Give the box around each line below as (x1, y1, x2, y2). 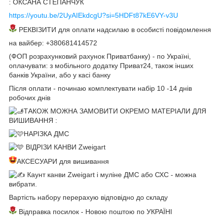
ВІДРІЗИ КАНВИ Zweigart (24, 143, 106, 151)
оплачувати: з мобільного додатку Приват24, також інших (9, 61, 193, 70)
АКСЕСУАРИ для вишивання (17, 157, 109, 165)
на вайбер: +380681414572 (9, 38, 97, 47)
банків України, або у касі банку (9, 71, 110, 79)
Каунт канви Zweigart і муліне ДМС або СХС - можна (25, 170, 196, 179)
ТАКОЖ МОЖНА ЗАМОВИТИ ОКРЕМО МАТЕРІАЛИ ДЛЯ (24, 107, 206, 115)
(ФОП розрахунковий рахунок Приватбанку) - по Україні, (9, 52, 191, 60)
